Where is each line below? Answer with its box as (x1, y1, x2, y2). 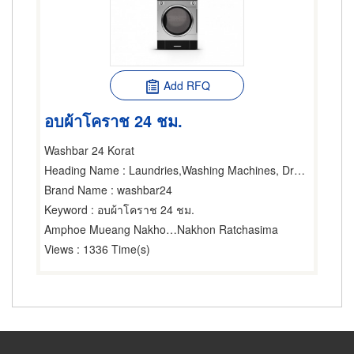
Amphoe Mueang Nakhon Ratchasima (166, 221, 177, 237)
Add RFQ (163, 77, 210, 93)
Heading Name (44, 162, 119, 178)
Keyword (44, 201, 88, 217)
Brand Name (44, 182, 107, 198)
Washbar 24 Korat (44, 142, 134, 158)
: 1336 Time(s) (73, 241, 150, 257)
